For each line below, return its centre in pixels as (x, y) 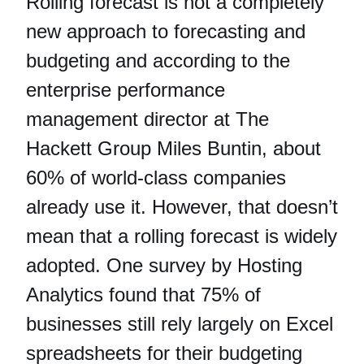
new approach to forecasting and (166, 32)
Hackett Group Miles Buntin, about (173, 149)
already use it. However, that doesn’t (182, 207)
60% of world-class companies (156, 178)
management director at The (147, 119)
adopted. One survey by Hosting (164, 266)
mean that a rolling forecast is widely (182, 236)
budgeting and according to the (158, 61)
